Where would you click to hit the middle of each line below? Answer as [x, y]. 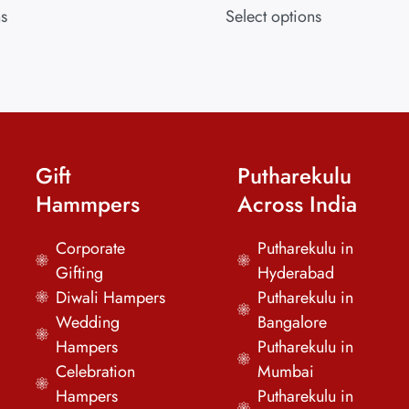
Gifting [80, 273]
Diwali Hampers [111, 298]
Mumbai [286, 372]
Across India [297, 204]
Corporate [91, 249]
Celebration [96, 372]
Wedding [88, 323]
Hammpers [87, 204]
